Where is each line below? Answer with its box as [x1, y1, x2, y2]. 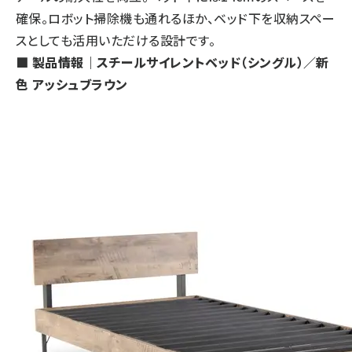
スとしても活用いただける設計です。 [16, 31, 216, 50]
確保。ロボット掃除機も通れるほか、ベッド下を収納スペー [16, 9, 335, 28]
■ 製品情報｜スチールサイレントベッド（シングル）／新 [16, 53, 329, 72]
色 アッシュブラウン [16, 75, 128, 94]
